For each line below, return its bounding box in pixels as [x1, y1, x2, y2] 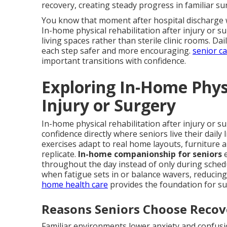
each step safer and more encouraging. [42, 45, 193, 56]
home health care [42, 179, 108, 190]
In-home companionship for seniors [78, 148, 222, 160]
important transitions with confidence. [42, 55, 186, 66]
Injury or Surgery [42, 94, 176, 116]
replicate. [42, 148, 78, 160]
